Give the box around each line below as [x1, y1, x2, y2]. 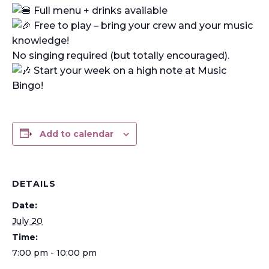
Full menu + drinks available [31, 4, 168, 16]
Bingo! [12, 79, 43, 91]
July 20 [12, 215, 43, 226]
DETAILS [12, 178, 56, 189]
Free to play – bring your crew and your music [31, 19, 253, 31]
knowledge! [12, 34, 69, 46]
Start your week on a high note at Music [31, 64, 226, 76]
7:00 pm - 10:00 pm [12, 247, 97, 258]
